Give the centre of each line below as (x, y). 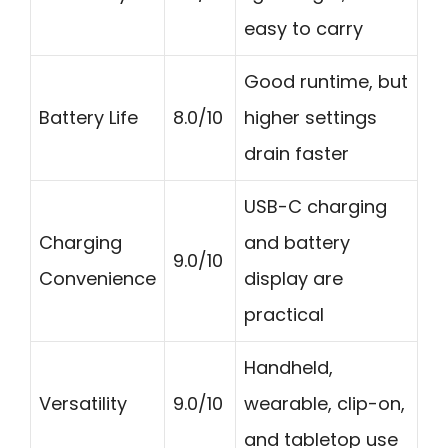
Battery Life (88, 117)
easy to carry (303, 28)
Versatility (83, 403)
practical (284, 314)
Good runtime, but (326, 81)
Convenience (97, 278)
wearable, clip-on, (324, 403)
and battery (297, 242)
